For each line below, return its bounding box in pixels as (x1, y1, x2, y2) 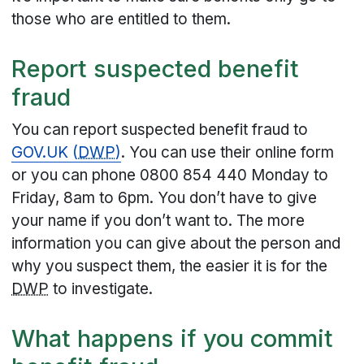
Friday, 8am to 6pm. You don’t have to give (11, 188, 318, 208)
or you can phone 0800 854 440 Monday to (11, 166, 329, 185)
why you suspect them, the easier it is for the (11, 257, 328, 276)
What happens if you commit (11, 323, 334, 353)
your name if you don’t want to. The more (11, 211, 305, 231)
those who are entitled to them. (11, 10, 240, 29)
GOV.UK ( (11, 143, 79, 162)
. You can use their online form (121, 143, 335, 162)
